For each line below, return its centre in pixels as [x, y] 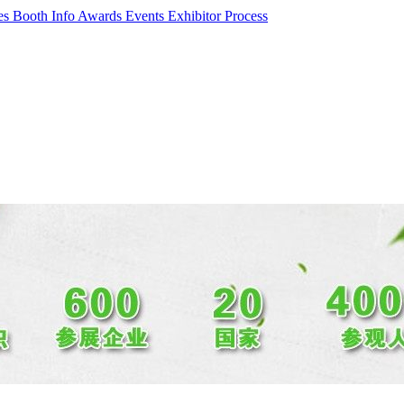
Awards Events [123, 16]
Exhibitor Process [218, 16]
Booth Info [45, 16]
